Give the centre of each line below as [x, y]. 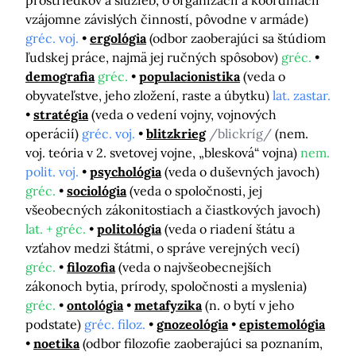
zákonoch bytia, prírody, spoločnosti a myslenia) [166, 286]
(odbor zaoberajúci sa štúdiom [238, 39]
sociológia [97, 191]
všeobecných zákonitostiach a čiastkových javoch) [173, 210]
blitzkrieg [176, 134]
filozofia [91, 267]
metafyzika [168, 306]
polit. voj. [52, 172]
